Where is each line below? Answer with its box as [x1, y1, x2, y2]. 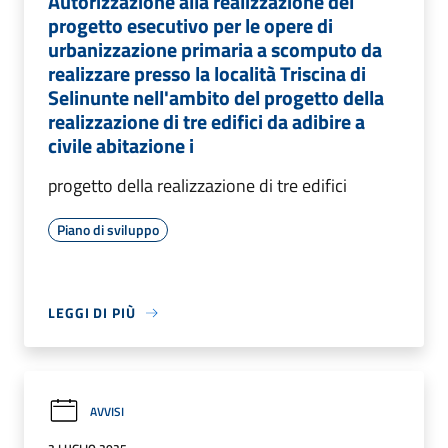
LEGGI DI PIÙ [48, 302, 136, 323]
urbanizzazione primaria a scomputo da [48, 34, 382, 65]
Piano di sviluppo [57, 219, 159, 240]
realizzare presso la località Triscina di [48, 58, 366, 89]
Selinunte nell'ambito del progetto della [48, 82, 384, 113]
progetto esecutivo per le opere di [48, 10, 333, 41]
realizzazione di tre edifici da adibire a [48, 106, 365, 137]
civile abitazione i [48, 130, 194, 161]
